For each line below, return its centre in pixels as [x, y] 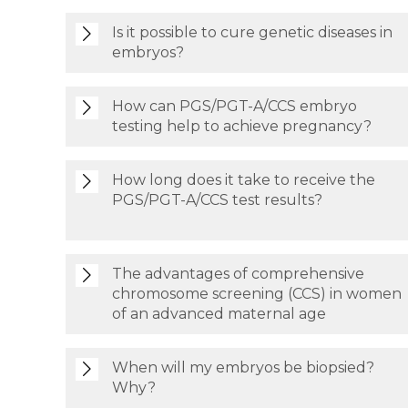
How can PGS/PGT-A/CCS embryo [235, 106]
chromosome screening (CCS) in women [257, 294]
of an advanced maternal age [219, 314]
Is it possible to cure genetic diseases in [252, 32]
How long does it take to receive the [244, 180]
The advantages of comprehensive [238, 274]
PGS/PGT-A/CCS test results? [217, 200]
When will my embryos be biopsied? [243, 367]
